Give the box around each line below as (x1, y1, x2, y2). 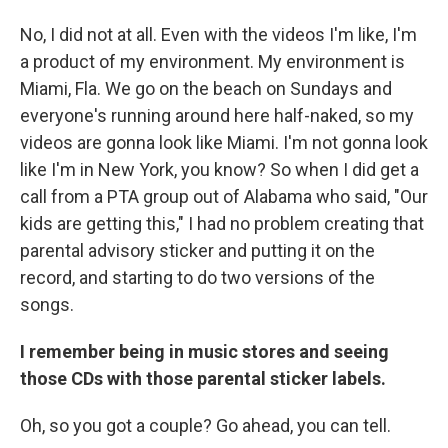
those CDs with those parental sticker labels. (20, 368, 386, 389)
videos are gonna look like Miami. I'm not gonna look (20, 132, 428, 153)
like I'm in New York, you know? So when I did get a (20, 159, 419, 180)
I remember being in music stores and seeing (20, 341, 389, 362)
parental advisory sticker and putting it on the (20, 240, 375, 261)
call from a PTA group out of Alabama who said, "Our (20, 186, 428, 207)
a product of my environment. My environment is (20, 51, 405, 72)
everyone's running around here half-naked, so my (20, 105, 414, 126)
